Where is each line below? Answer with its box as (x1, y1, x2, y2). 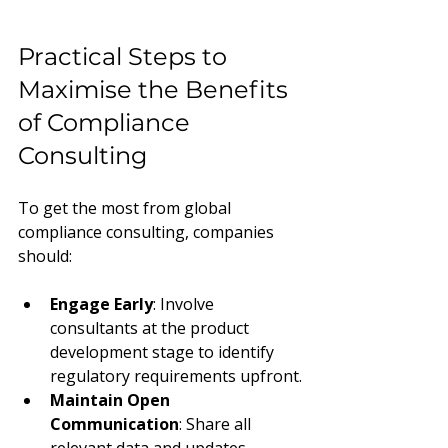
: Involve (153, 292, 218, 315)
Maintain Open (50, 388, 174, 411)
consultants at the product (50, 316, 253, 339)
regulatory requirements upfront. (50, 364, 302, 387)
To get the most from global (18, 196, 235, 219)
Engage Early (50, 292, 153, 315)
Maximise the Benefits (18, 74, 294, 104)
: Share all (179, 412, 255, 435)
